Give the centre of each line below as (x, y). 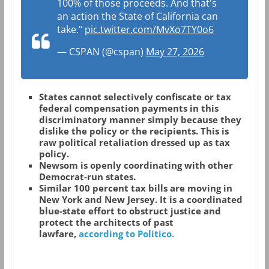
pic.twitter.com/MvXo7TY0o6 (149, 30)
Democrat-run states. (87, 177)
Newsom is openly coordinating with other (136, 165)
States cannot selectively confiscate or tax (135, 97)
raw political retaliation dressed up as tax (134, 143)
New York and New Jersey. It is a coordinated (141, 200)
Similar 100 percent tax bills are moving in (135, 188)
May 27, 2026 (175, 52)
